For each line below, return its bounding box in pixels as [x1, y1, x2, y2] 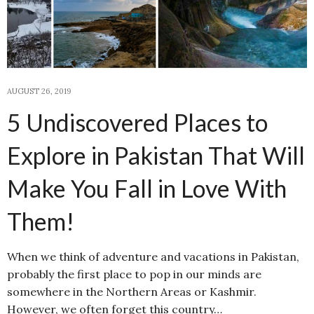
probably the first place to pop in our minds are [7, 266, 261, 281]
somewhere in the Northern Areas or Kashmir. [7, 284, 257, 299]
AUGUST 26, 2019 [7, 86, 71, 96]
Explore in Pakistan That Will [7, 140, 305, 170]
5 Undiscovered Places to [7, 107, 268, 137]
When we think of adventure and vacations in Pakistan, [7, 249, 299, 264]
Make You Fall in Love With [7, 173, 287, 203]
